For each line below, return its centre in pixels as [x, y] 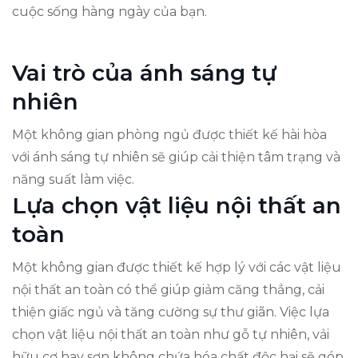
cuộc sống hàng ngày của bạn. [109, 11]
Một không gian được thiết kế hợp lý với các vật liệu [177, 267]
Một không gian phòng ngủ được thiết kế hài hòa [169, 134]
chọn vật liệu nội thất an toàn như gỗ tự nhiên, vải [171, 334]
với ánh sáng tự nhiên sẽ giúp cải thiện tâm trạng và [176, 157]
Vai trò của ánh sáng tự [144, 72]
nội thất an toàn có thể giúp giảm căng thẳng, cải [168, 289]
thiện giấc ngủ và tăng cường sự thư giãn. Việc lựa [171, 312]
